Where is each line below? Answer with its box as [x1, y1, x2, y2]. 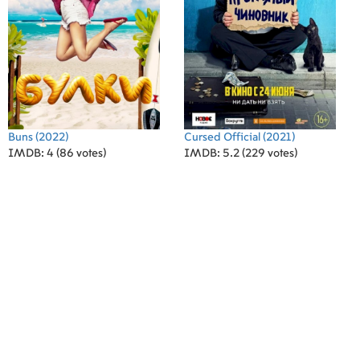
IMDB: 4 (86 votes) [8, 148, 106, 159]
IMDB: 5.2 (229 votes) [184, 148, 297, 159]
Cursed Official [184, 132, 260, 143]
